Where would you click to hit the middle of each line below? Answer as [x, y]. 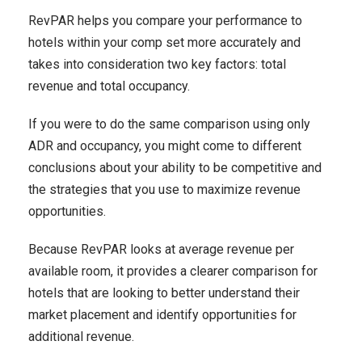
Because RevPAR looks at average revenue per [161, 249]
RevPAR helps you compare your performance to [165, 21]
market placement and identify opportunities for [162, 315]
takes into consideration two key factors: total [157, 64]
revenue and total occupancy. [109, 86]
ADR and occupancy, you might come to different [165, 146]
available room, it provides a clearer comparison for [173, 271]
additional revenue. [81, 337]
